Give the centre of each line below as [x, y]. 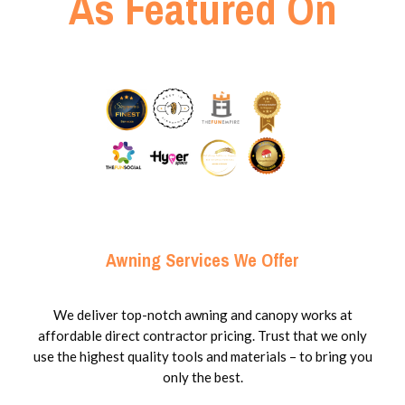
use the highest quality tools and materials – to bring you [202, 357]
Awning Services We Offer [202, 260]
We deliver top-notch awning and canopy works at [202, 315]
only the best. [202, 377]
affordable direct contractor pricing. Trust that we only [202, 336]
